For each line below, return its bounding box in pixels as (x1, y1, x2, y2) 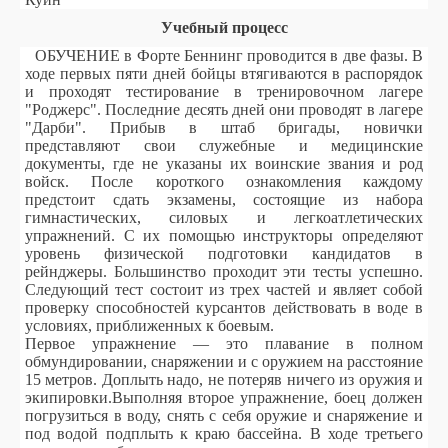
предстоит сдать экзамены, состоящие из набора (25, 191, 423, 208)
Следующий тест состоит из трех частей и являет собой (25, 281, 423, 298)
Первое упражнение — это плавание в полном (25, 335, 423, 352)
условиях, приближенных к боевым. (25, 317, 278, 334)
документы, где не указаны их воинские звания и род (25, 155, 423, 172)
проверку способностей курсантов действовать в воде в (25, 299, 423, 316)
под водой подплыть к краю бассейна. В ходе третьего (25, 425, 423, 442)
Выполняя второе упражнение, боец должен (112, 389, 423, 406)
